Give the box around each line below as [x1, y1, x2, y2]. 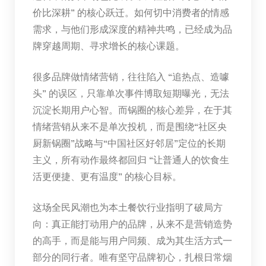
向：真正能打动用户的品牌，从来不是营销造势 [32, 217, 232, 230]
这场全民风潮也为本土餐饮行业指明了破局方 [32, 200, 223, 213]
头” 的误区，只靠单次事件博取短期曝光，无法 [32, 86, 229, 99]
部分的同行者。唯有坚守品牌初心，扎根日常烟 [32, 250, 232, 263]
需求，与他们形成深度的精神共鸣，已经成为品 [32, 22, 232, 35]
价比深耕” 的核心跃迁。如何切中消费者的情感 [32, 5, 229, 18]
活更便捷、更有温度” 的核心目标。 [32, 169, 182, 182]
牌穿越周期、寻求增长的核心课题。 [32, 39, 185, 52]
